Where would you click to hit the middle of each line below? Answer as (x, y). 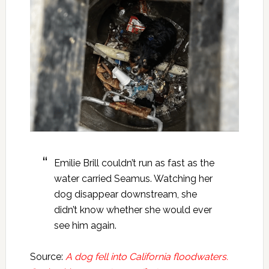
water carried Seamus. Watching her (133, 178)
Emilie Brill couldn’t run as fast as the (134, 163)
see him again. (85, 225)
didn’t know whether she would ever (133, 210)
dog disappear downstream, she (125, 194)
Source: (47, 256)
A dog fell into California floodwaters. (147, 256)
